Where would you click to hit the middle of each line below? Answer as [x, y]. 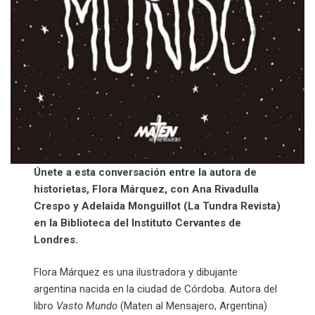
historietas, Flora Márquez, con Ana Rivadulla [147, 189]
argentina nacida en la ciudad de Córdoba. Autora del [156, 289]
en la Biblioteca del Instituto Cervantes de [138, 223]
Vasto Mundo [87, 306]
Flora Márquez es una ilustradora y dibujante [136, 272]
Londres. [56, 239]
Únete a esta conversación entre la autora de [146, 172]
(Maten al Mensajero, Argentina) [193, 306]
